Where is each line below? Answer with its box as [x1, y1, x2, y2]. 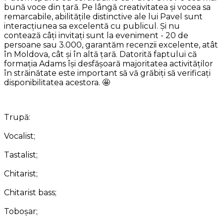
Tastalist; [4, 150, 38, 160]
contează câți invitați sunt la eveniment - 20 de [4, 30, 188, 40]
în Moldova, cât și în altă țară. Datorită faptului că [4, 49, 197, 59]
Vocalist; [4, 131, 35, 141]
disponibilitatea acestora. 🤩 [4, 77, 110, 87]
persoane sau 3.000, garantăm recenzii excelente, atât [4, 40, 218, 50]
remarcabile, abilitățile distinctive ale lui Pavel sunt [4, 11, 203, 21]
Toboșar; [4, 206, 38, 216]
